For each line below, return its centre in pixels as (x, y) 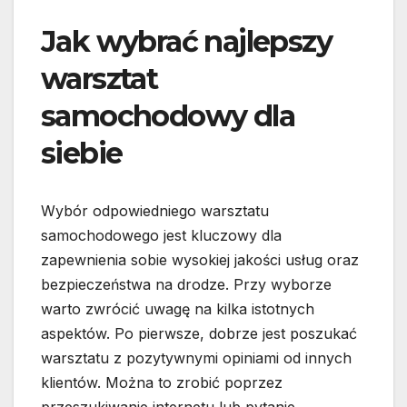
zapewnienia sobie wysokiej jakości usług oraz (200, 260)
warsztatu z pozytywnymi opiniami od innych (196, 358)
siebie (82, 154)
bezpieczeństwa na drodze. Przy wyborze (186, 285)
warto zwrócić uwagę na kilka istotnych (178, 309)
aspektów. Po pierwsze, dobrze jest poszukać (199, 334)
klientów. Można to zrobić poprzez (162, 383)
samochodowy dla (168, 116)
